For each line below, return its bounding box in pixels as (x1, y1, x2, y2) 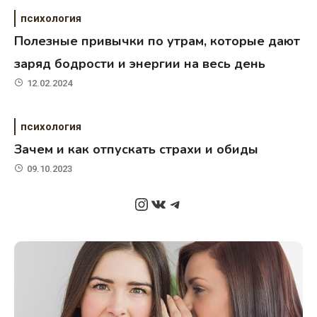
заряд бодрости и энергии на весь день (14, 54, 266, 72)
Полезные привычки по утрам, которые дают (14, 32, 301, 50)
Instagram (132, 193, 211, 214)
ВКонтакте (149, 193, 234, 214)
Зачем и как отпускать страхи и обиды (14, 140, 259, 158)
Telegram (166, 193, 239, 214)
